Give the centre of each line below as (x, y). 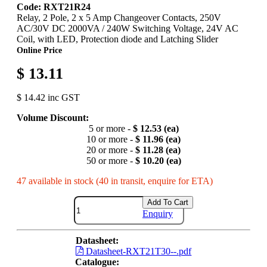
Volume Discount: (53, 118)
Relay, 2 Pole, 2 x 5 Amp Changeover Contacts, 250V (119, 18)
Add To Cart (168, 203)
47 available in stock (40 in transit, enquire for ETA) (115, 181)
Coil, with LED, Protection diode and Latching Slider (117, 39)
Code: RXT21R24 (54, 7)
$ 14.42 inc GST (48, 98)
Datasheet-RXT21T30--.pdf (138, 252)
